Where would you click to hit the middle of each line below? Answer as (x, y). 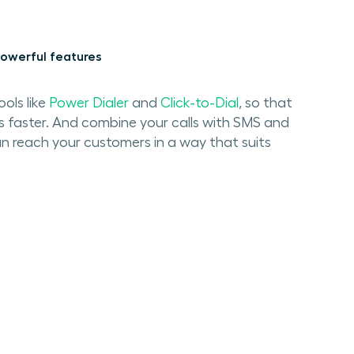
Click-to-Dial (199, 103)
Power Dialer (88, 103)
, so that (265, 103)
